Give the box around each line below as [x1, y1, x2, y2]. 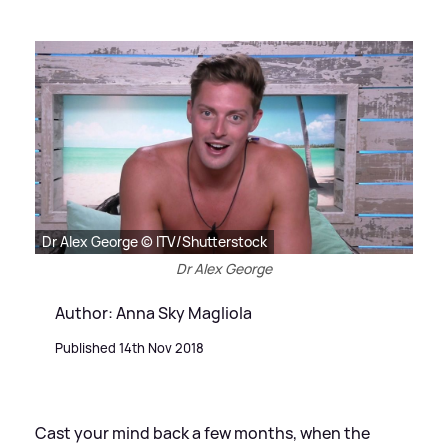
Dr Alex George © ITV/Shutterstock [42, 231, 267, 251]
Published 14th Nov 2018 [55, 338, 204, 357]
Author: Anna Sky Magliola [55, 301, 252, 324]
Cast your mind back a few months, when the [35, 421, 370, 444]
